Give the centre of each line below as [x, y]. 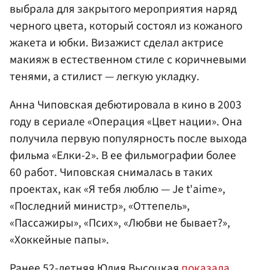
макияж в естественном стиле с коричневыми [128, 59]
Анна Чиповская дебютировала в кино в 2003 [126, 105]
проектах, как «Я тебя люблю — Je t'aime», [118, 189]
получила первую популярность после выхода [128, 138]
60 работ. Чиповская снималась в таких [111, 172]
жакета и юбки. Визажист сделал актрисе [117, 42]
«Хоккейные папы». [59, 240]
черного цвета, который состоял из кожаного [126, 26]
